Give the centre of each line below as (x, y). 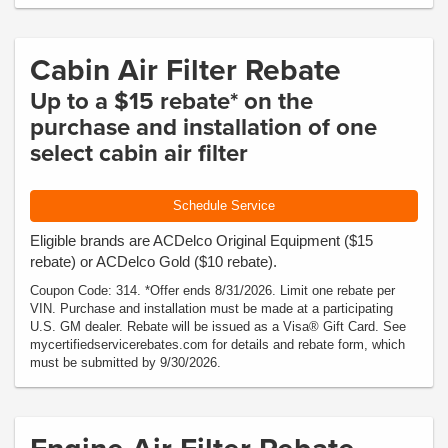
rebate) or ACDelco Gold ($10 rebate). (153, 261)
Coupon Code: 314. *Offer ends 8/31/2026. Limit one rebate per (212, 290)
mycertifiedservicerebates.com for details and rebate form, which (217, 344)
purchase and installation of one (203, 126)
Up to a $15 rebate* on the (171, 100)
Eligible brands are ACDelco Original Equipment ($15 (201, 240)
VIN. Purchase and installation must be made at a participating (211, 308)
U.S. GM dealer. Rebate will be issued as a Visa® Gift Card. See (218, 326)
